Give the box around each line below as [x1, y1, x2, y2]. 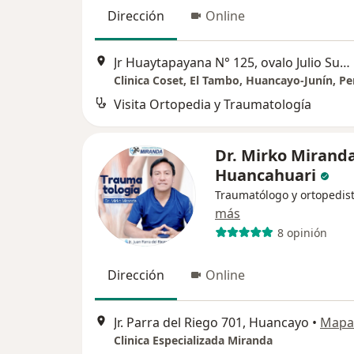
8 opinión [277, 224, 327, 240]
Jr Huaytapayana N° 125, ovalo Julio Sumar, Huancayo [340, 54, 350, 72]
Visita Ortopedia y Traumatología [114, 96, 311, 114]
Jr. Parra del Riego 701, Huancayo [114, 313, 309, 331]
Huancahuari [215, 164, 316, 186]
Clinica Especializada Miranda [114, 332, 273, 348]
